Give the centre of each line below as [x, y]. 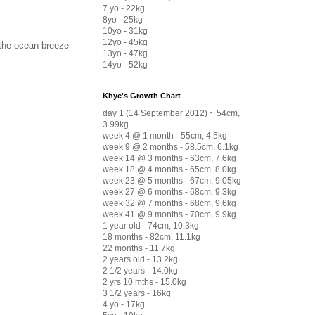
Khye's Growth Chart [142, 95]
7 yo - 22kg [124, 8]
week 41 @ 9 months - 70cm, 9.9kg [169, 214]
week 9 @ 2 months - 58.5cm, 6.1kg [171, 147]
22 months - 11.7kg [139, 248]
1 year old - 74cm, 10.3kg [151, 225]
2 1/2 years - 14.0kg [140, 270]
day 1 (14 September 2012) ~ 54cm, [171, 113]
